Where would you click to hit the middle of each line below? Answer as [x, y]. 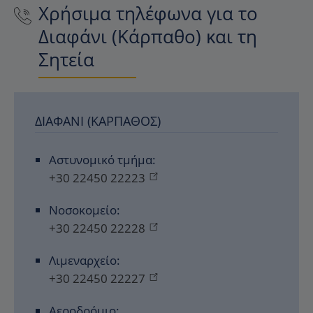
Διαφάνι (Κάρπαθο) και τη [148, 36]
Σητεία [66, 59]
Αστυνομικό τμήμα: [102, 160]
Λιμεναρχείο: [85, 260]
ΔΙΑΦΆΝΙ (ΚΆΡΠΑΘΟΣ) [98, 121]
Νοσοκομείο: [85, 210]
